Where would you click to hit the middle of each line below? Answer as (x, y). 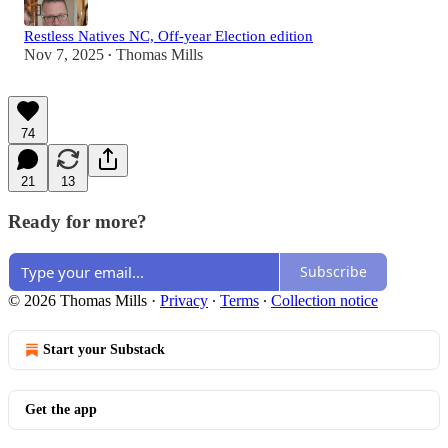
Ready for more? (77, 222)
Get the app (61, 409)
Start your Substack (104, 349)
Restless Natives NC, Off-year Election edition (168, 36)
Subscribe (333, 272)
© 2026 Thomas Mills (77, 300)
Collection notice (324, 300)
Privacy (184, 300)
